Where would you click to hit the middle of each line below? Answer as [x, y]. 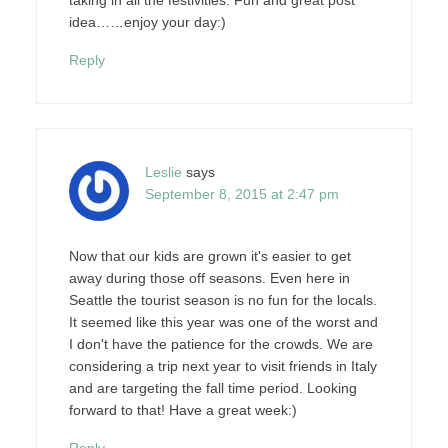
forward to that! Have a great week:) [182, 409]
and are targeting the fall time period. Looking [212, 387]
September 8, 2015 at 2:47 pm [241, 193]
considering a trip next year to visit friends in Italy [222, 365]
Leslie [163, 171]
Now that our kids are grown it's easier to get [209, 255]
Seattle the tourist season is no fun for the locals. [222, 299]
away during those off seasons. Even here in [209, 277]
